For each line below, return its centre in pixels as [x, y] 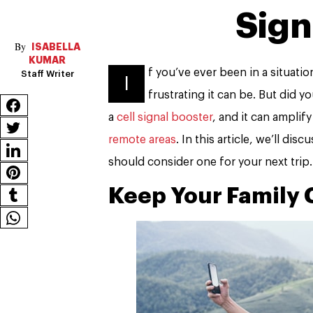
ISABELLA [54, 46]
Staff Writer [47, 73]
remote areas [142, 139]
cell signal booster [165, 117]
